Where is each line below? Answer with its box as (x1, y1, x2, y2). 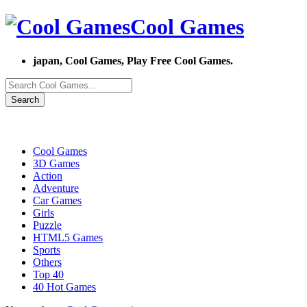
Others (33, 256, 62, 268)
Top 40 (33, 268, 64, 280)
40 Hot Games (33, 280, 96, 293)
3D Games (33, 157, 79, 169)
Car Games (33, 194, 82, 206)
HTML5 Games (33, 231, 103, 243)
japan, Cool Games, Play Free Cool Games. (33, 54, 233, 66)
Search (11, 94, 39, 105)
